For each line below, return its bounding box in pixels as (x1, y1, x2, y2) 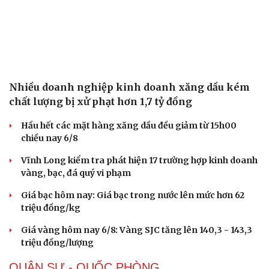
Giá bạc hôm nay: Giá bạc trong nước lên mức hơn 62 (21, 190, 244, 201)
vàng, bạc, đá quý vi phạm (21, 168, 131, 179)
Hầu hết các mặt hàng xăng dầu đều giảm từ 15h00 (21, 120, 237, 131)
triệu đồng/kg (21, 202, 80, 214)
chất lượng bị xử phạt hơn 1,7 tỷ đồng (9, 95, 192, 108)
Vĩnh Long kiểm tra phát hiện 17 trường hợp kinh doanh (21, 155, 258, 166)
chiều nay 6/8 (21, 133, 78, 144)
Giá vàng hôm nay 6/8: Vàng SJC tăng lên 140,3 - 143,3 (21, 225, 252, 236)
